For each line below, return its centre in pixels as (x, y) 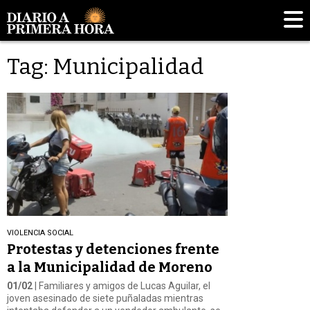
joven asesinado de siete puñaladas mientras (105, 298)
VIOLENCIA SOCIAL (40, 232)
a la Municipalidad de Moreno (110, 267)
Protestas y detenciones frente (113, 249)
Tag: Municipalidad (105, 67)
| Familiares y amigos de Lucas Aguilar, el (121, 285)
